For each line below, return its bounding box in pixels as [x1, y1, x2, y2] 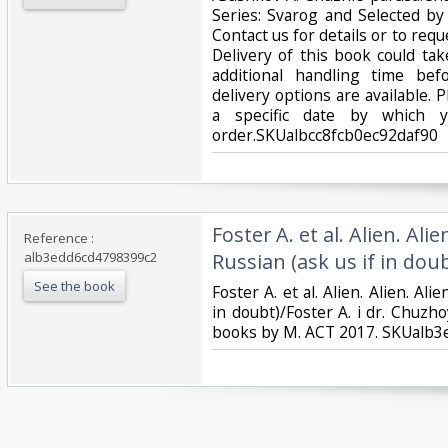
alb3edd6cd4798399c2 [24, 247, 157, 266]
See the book [34, 276, 115, 295]
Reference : [24, 228, 94, 247]
